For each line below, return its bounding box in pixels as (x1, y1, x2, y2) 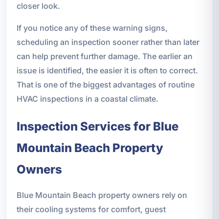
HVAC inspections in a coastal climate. (16, 93, 158, 104)
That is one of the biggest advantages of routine (16, 79, 195, 89)
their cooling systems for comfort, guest (16, 204, 166, 214)
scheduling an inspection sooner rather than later (16, 37, 199, 47)
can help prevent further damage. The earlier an (16, 51, 193, 61)
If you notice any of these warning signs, (16, 22, 168, 33)
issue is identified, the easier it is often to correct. (16, 65, 198, 75)
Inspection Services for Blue (16, 119, 178, 133)
